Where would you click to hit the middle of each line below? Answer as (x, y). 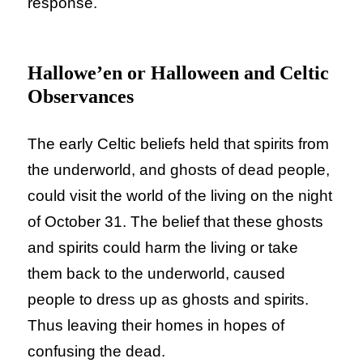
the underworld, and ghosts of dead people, (179, 170)
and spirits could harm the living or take (163, 248)
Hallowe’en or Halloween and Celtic (179, 73)
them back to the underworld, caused (157, 274)
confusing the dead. (97, 352)
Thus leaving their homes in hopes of (156, 326)
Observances (81, 97)
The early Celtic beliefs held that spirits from (179, 144)
